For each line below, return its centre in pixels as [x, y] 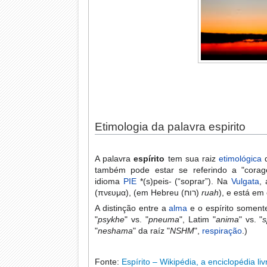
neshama [116, 231]
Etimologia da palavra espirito [170, 127]
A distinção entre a [132, 208]
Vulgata [246, 181]
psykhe [111, 220]
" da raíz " [152, 231]
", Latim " [197, 220]
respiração [222, 231]
